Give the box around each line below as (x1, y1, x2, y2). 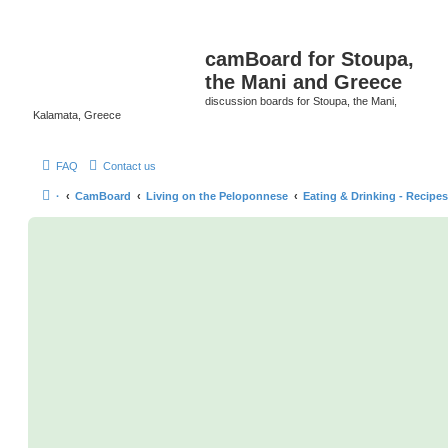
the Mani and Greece (205, 71, 402, 93)
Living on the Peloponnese (146, 189, 288, 202)
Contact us (103, 159, 156, 172)
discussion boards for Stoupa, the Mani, (205, 95, 397, 107)
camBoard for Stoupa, (205, 48, 414, 70)
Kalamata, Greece (33, 109, 121, 121)
